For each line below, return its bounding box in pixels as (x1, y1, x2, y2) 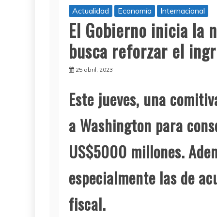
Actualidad (72, 6, 109, 16)
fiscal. (69, 192, 106, 216)
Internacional (160, 6, 205, 16)
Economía (118, 6, 152, 16)
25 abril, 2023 (76, 66, 113, 74)
